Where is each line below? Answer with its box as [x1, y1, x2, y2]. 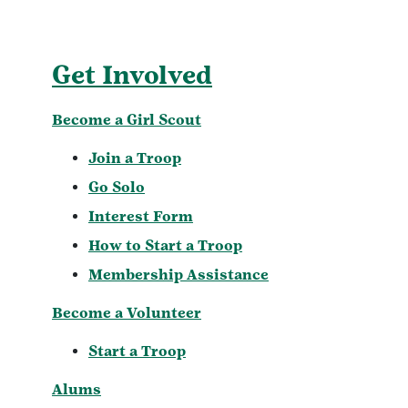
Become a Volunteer [52, 303, 201, 321]
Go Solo [88, 178, 145, 196]
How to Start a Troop [88, 236, 242, 254]
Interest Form [88, 207, 193, 225]
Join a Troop [88, 148, 181, 167]
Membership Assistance [88, 265, 269, 283]
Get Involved [52, 59, 212, 89]
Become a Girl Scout [52, 110, 201, 128]
